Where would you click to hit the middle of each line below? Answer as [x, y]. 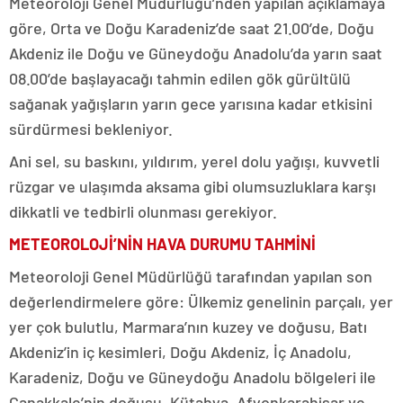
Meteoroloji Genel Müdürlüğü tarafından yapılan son [191, 277]
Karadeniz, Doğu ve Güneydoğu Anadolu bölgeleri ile [193, 377]
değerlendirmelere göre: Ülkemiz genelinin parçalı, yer [201, 302]
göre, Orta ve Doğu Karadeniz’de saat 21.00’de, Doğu [192, 28]
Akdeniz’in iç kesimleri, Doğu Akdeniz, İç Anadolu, [180, 352]
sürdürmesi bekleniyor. [91, 129]
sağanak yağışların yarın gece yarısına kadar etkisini [191, 104]
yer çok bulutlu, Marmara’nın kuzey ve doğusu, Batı [188, 327]
